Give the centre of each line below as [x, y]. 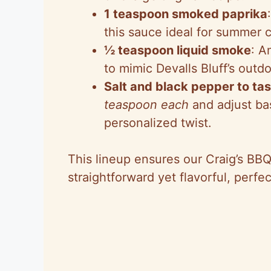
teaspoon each [146, 105]
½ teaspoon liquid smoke [178, 51]
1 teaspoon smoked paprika [186, 14]
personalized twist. [158, 123]
